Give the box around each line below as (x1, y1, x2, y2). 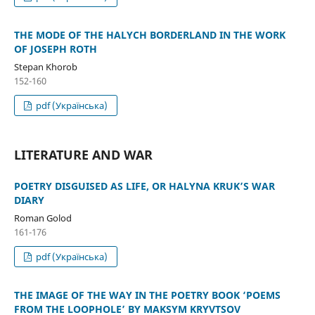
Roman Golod (13, 211, 72, 224)
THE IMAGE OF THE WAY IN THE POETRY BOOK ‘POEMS (13, 288, 281, 302)
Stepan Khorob (13, 60, 77, 73)
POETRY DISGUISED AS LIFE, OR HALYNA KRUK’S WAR (13, 179, 275, 193)
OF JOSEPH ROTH (13, 41, 97, 56)
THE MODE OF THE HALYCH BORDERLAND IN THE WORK (13, 27, 285, 41)
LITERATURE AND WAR (13, 146, 153, 163)
